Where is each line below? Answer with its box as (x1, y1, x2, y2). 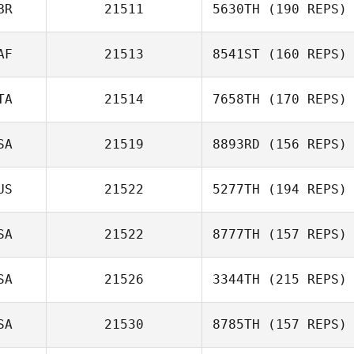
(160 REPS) (260, 47, 347, 62)
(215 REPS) (260, 272, 347, 287)
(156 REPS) (260, 137, 347, 152)
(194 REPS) (260, 182, 347, 197)
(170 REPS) (260, 92, 347, 107)
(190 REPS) (260, 2, 347, 17)
